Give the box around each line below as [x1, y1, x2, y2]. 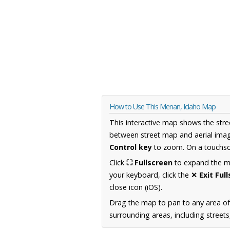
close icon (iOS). [109, 182, 162, 193]
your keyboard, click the [109, 170, 191, 180]
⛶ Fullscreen [126, 158, 172, 168]
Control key [109, 142, 152, 152]
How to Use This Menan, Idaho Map [109, 102, 216, 112]
